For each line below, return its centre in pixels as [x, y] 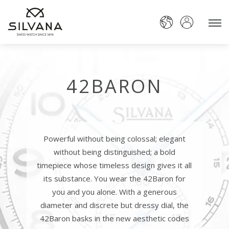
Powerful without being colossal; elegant [114, 138]
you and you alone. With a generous [114, 191]
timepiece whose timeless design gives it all [114, 165]
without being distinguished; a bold [114, 152]
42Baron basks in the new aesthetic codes [114, 218]
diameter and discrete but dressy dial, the [114, 205]
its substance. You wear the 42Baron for [114, 178]
